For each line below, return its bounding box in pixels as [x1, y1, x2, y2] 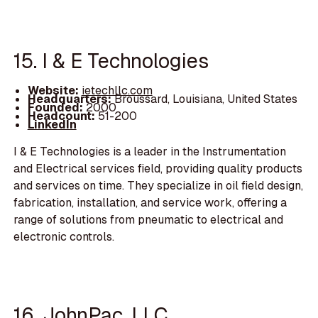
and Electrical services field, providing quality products [13, 160, 303, 176]
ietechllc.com [81, 82, 153, 98]
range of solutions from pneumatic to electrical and [13, 212, 284, 227]
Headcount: [27, 108, 95, 124]
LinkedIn [27, 116, 77, 132]
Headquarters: [27, 91, 114, 106]
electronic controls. [13, 229, 115, 244]
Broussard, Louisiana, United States [114, 91, 297, 106]
